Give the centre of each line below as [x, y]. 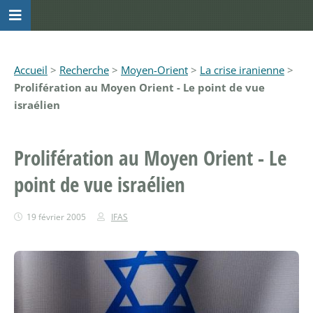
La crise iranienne [242, 70]
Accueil [31, 70]
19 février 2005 [57, 217]
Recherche [84, 70]
